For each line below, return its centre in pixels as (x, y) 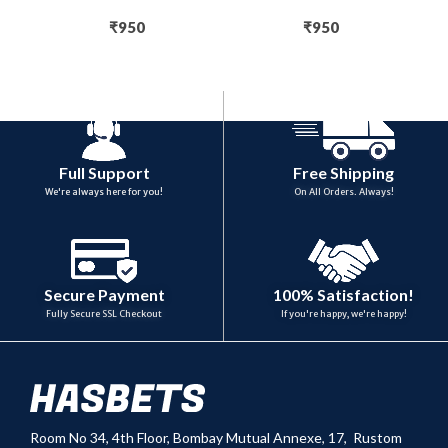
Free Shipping (343, 172)
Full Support (104, 172)
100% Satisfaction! (343, 295)
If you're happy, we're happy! (343, 314)
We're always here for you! (104, 191)
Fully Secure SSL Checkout (104, 314)
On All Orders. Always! (343, 191)
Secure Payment (104, 295)
